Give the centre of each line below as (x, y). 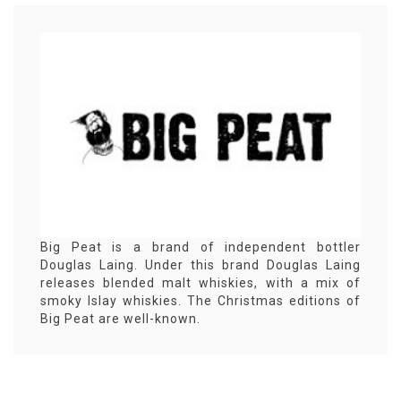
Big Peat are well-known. (120, 319)
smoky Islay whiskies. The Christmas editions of (200, 301)
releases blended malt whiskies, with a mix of (200, 283)
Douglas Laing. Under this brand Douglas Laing (200, 265)
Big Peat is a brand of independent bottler (200, 247)
